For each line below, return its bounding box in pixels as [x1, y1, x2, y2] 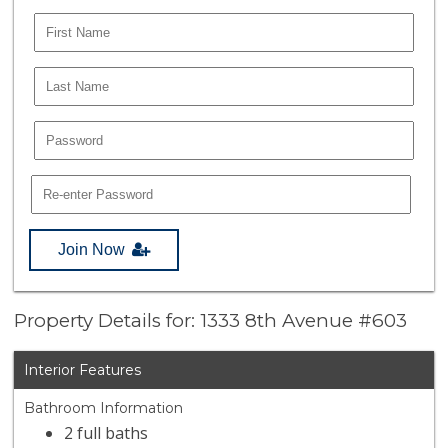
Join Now [58, 240, 126, 258]
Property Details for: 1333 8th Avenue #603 [14, 309, 408, 333]
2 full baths [64, 422, 149, 445]
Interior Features [24, 361, 142, 380]
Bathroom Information [24, 399, 184, 418]
